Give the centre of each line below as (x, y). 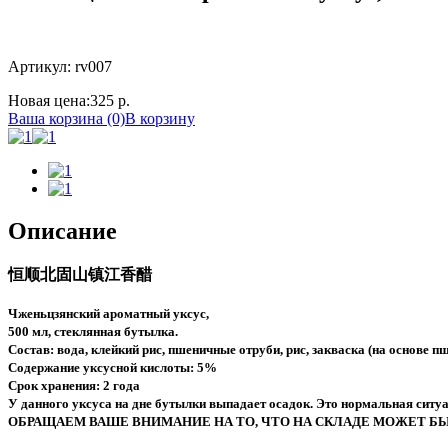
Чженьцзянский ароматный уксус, (108, 313)
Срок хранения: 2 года (74, 385)
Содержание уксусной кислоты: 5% (112, 367)
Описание (62, 230)
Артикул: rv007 (60, 66)
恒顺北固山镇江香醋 (80, 274)
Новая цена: (49, 100)
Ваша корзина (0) (66, 118)
